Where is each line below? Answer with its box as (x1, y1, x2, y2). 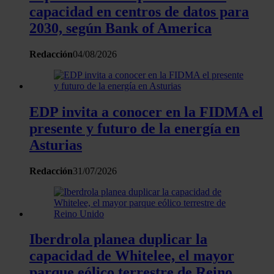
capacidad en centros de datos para (29, 3, 249, 20)
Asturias (29, 136, 82, 153)
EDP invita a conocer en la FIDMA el (29, 103, 263, 120)
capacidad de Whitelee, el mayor (29, 248, 234, 264)
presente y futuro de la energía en (29, 120, 240, 136)
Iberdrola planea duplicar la (29, 231, 207, 248)
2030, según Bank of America (29, 20, 212, 36)
